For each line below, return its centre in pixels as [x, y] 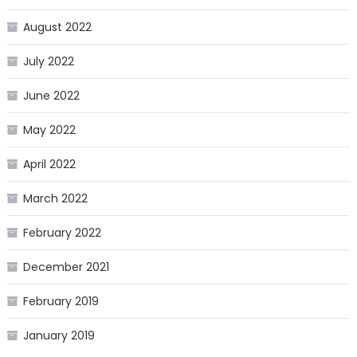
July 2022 [48, 61]
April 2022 [49, 164]
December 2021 [66, 267]
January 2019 [59, 335]
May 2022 [49, 129]
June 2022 [51, 95]
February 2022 [62, 232]
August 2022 [57, 27]
